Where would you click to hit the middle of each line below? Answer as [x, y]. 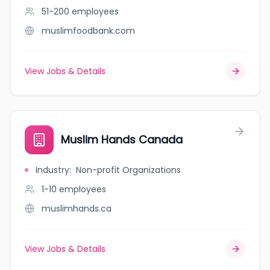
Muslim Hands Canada [122, 140]
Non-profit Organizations [128, 170]
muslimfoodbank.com [88, 31]
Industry [52, 170]
